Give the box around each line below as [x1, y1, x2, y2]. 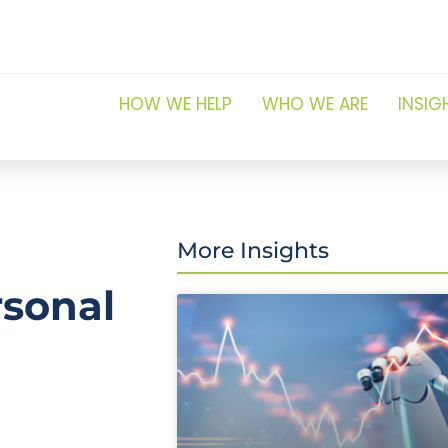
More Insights [176, 237, 329, 264]
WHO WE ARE [261, 92, 368, 116]
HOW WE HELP [118, 92, 232, 116]
